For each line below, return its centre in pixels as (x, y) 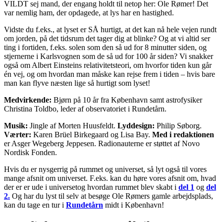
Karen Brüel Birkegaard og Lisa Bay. (92, 134)
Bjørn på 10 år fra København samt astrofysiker (127, 100)
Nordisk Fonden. (30, 152)
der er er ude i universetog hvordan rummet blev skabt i (91, 187)
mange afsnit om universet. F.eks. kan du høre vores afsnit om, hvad (110, 178)
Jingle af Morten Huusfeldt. (73, 125)
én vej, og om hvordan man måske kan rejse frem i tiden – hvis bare (110, 74)
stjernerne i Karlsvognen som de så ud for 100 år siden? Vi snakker (109, 56)
